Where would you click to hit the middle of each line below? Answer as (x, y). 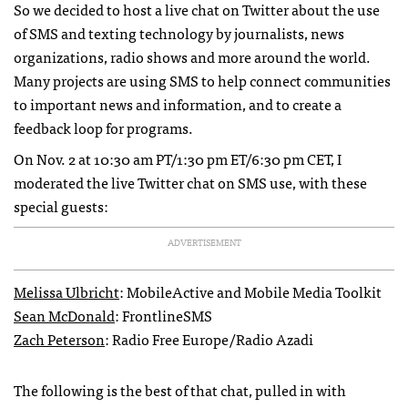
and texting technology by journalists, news (201, 33)
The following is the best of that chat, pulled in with (180, 390)
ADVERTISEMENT (204, 242)
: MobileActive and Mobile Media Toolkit (250, 291)
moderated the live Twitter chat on (126, 182)
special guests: (61, 206)
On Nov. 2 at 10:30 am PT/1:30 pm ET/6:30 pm (160, 158)
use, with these (317, 182)
